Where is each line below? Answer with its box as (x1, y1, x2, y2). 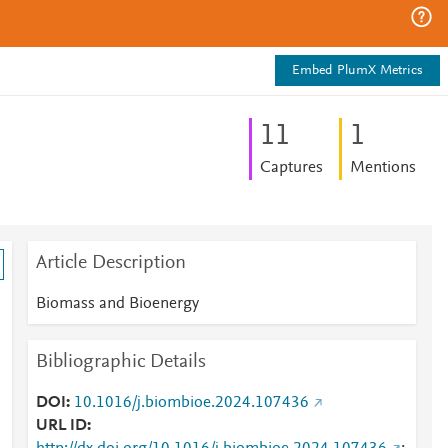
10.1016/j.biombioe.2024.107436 (73, 395, 309, 411)
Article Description (35, 253, 186, 273)
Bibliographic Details (35, 352, 206, 372)
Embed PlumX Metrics (292, 64, 423, 78)
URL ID (35, 418, 87, 434)
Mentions (349, 160, 416, 176)
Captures (259, 160, 323, 176)
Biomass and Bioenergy (35, 296, 199, 312)
